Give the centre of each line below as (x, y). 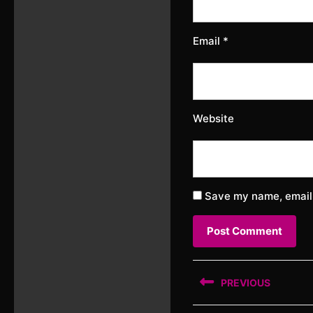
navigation (249, 299)
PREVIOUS (246, 283)
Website (213, 118)
